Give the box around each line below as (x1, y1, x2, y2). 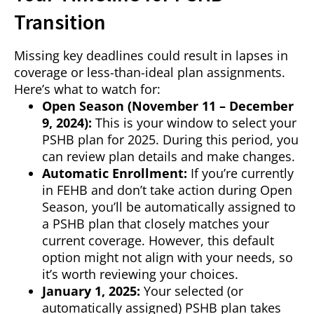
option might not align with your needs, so (42, 249, 293, 266)
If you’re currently (187, 165, 294, 182)
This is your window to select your (92, 114, 296, 132)
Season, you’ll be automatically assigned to (42, 198, 296, 216)
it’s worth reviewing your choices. (42, 266, 238, 283)
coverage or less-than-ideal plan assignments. (14, 64, 285, 81)
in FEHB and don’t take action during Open (42, 182, 292, 199)
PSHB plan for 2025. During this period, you (42, 131, 299, 149)
